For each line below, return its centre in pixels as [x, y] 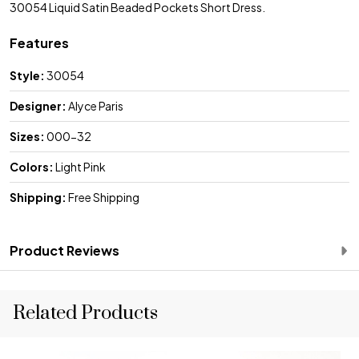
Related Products [85, 313]
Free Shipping [103, 197]
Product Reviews [65, 250]
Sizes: [27, 136]
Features [39, 42]
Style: [27, 75]
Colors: [32, 166]
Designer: [38, 105]
